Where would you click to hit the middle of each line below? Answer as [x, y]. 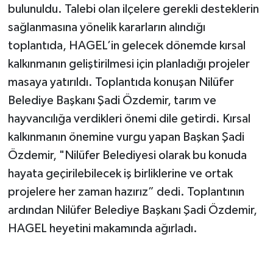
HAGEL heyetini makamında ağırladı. [102, 229]
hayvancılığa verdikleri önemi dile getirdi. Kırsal [129, 119]
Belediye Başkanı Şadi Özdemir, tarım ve [112, 101]
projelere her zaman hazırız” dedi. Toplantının [126, 192]
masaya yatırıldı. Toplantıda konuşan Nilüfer [121, 83]
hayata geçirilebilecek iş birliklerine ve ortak [120, 174]
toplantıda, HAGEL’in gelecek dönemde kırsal [126, 46]
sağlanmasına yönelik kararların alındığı [106, 28]
